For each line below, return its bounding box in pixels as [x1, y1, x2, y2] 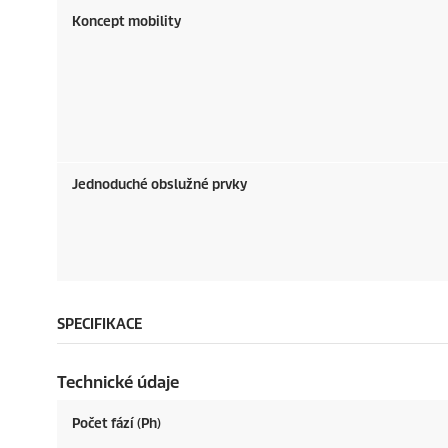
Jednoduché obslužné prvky [72, 176, 247, 193]
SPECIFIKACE [57, 315, 142, 333]
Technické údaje [57, 372, 179, 393]
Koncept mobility [72, 13, 181, 30]
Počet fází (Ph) [72, 415, 161, 432]
